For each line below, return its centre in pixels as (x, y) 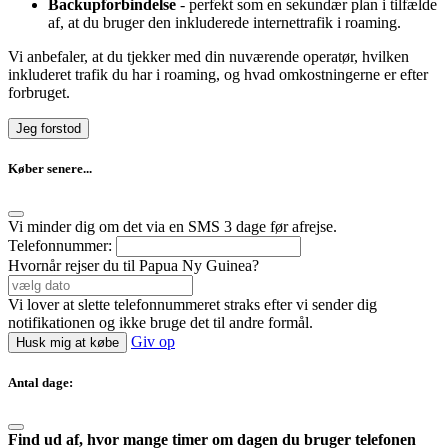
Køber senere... (50, 169)
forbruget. (39, 93)
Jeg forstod (48, 129)
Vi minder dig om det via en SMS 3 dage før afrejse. (172, 226)
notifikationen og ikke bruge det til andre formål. (160, 322)
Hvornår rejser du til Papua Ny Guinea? (133, 265)
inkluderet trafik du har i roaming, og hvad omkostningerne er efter (218, 75)
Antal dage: (40, 382)
